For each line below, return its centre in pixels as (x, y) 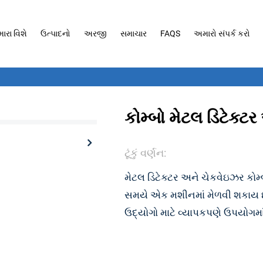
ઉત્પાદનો (55, 33)
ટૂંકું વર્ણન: (146, 153)
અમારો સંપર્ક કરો (222, 33)
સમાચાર (133, 33)
